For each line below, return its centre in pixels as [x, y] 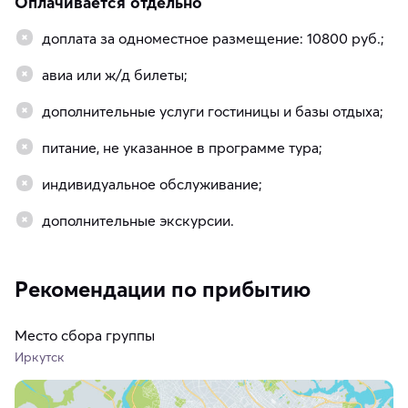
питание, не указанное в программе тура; [182, 148]
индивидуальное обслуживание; [152, 184]
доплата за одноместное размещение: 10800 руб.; [213, 39]
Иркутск [40, 357]
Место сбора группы [85, 336]
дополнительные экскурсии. [138, 221]
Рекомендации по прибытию [163, 290]
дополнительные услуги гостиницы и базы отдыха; [213, 112]
